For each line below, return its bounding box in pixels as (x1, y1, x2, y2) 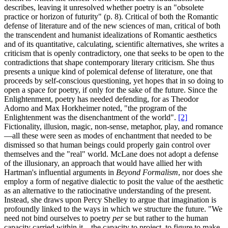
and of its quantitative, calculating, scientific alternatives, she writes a (4, 39, 224, 48)
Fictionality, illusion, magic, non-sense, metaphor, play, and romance (4, 122, 223, 131)
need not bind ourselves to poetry (4, 213, 112, 222)
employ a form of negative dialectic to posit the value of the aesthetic (4, 177, 223, 186)
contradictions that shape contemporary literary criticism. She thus (4, 58, 214, 67)
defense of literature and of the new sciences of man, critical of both (4, 21, 220, 30)
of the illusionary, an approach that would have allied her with (4, 158, 202, 167)
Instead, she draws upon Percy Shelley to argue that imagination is (4, 195, 216, 204)
